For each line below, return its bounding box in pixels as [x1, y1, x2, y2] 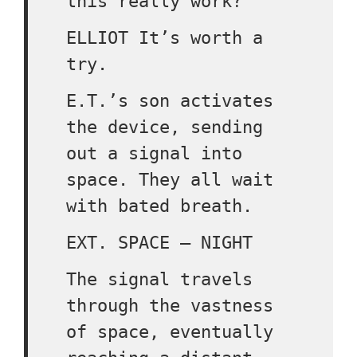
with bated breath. [66, 196, 253, 216]
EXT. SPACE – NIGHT [66, 233, 253, 253]
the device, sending [66, 117, 263, 137]
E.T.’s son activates [66, 91, 273, 111]
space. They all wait [66, 170, 273, 190]
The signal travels [66, 269, 253, 289]
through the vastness [66, 296, 273, 316]
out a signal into [66, 143, 242, 163]
